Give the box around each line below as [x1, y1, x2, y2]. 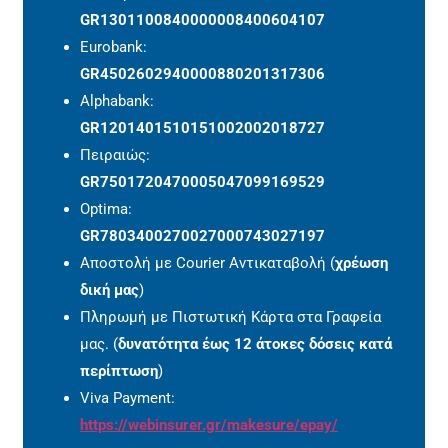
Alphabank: [79, 91, 158, 110]
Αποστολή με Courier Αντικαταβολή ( [79, 253, 335, 272]
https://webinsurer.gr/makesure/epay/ [79, 415, 338, 434]
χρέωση [334, 253, 388, 272]
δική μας [79, 280, 139, 299]
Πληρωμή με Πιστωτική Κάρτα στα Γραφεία [79, 307, 381, 326]
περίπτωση [79, 361, 158, 380]
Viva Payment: [79, 388, 175, 407]
